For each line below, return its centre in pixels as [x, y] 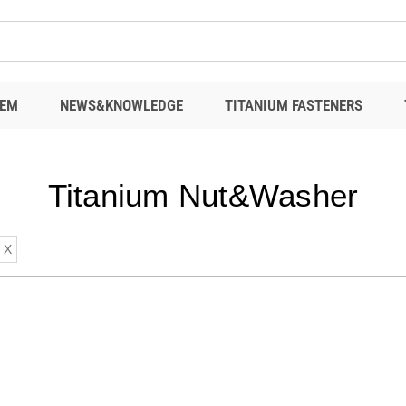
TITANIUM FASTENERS [294, 105]
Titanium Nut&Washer [203, 195]
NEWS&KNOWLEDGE [121, 105]
